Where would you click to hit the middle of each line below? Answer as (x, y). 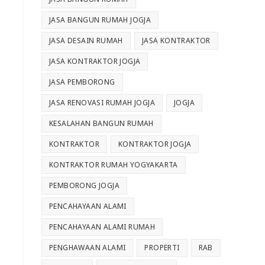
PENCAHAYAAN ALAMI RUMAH (102, 227)
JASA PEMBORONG (82, 82)
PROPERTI (162, 248)
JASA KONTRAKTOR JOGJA (95, 62)
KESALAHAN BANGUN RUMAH (101, 124)
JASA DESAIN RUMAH (86, 41)
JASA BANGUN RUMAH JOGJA (100, 20)
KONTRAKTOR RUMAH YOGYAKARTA (114, 165)
